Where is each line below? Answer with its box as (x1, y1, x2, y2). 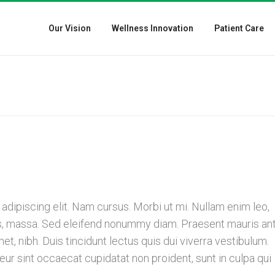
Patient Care (214, 23, 264, 33)
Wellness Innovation (112, 23, 193, 33)
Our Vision (48, 23, 91, 33)
